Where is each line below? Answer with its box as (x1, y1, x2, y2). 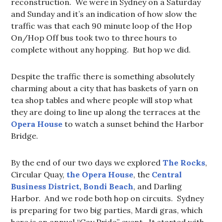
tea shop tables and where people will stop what (11, 95, 193, 105)
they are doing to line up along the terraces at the (11, 107, 201, 117)
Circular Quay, (11, 169, 67, 179)
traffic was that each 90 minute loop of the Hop (11, 20, 192, 31)
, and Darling (133, 181, 182, 191)
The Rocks (163, 157, 206, 167)
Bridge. (11, 130, 39, 141)
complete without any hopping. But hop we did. (11, 44, 191, 55)
